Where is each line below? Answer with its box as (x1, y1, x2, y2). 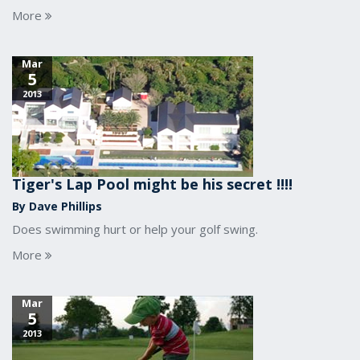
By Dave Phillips (12, 198, 102, 214)
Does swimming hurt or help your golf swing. (12, 221, 258, 237)
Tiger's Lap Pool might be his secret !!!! (12, 174, 292, 194)
